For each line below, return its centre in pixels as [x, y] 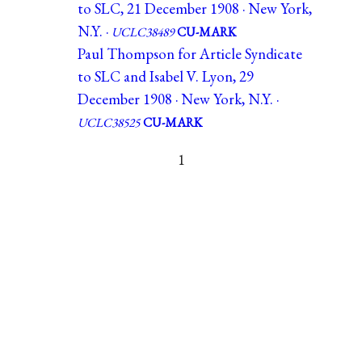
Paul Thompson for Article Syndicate [190, 53]
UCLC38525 [109, 122]
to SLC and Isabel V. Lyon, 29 [166, 76]
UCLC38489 [143, 32]
